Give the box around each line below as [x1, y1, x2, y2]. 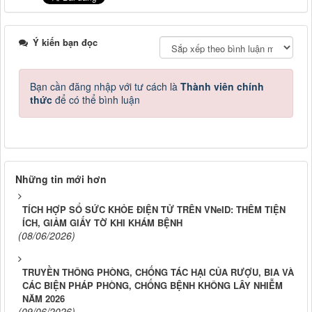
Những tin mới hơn [15, 172, 107, 187]
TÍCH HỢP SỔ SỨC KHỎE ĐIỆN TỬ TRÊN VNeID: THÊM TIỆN [22, 203, 286, 217]
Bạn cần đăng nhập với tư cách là [30, 79, 180, 94]
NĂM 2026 [22, 292, 65, 306]
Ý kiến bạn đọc [30, 36, 97, 49]
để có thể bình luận [52, 93, 140, 107]
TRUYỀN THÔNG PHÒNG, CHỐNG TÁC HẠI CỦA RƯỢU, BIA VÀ [22, 265, 294, 279]
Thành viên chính [180, 79, 264, 94]
